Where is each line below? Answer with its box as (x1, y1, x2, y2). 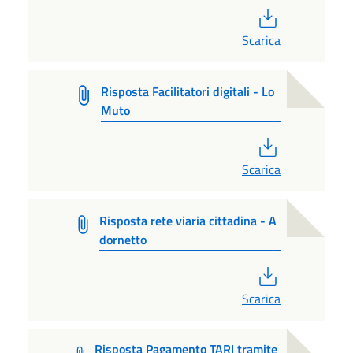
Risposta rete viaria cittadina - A (98, 210, 277, 230)
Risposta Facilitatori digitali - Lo (100, 81, 274, 101)
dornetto (98, 229, 147, 249)
